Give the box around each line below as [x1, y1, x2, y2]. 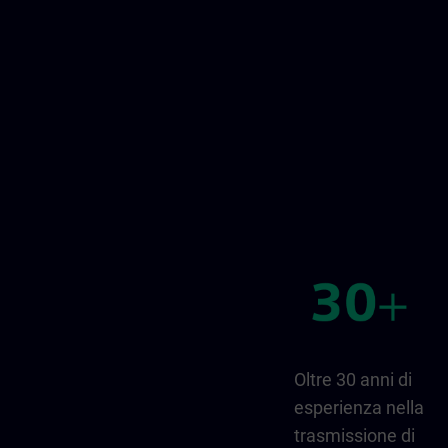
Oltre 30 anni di [294, 368, 412, 390]
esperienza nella [294, 396, 424, 418]
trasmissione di [294, 424, 415, 446]
